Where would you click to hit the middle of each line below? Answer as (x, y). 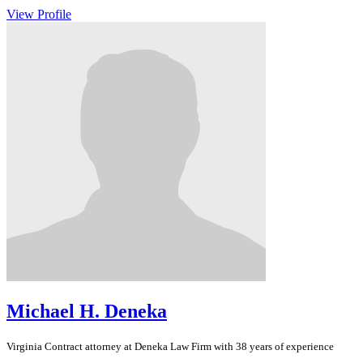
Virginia (26, 346)
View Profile (39, 15)
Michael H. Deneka (87, 312)
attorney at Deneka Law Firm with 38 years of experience (208, 346)
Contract (64, 346)
